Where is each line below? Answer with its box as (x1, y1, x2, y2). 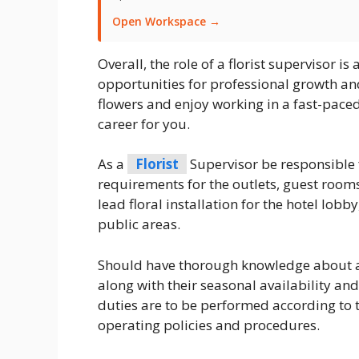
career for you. (98, 114, 190, 133)
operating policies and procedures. (98, 315, 323, 334)
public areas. (98, 215, 180, 234)
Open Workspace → (112, 13, 220, 29)
